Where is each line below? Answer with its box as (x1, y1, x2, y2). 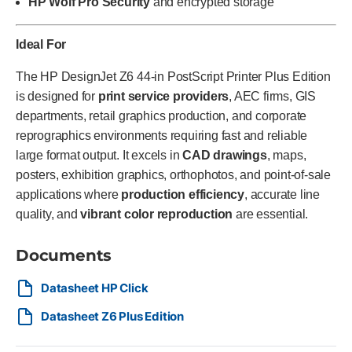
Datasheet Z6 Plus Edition (41, 309, 184, 324)
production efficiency (121, 188, 245, 201)
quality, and (16, 207, 81, 221)
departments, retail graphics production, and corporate (16, 109, 307, 123)
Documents (16, 246, 112, 265)
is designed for (16, 90, 98, 103)
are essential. (233, 207, 309, 221)
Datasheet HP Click (41, 280, 148, 295)
